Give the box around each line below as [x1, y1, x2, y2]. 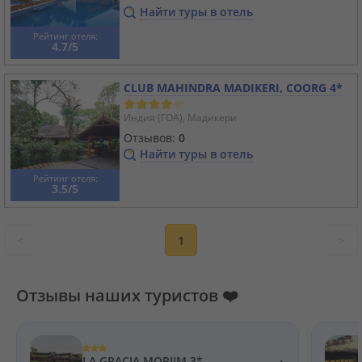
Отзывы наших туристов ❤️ [16, 284, 238, 307]
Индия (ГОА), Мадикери [124, 111, 237, 124]
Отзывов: [124, 130, 175, 146]
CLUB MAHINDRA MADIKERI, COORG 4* [124, 80, 343, 96]
